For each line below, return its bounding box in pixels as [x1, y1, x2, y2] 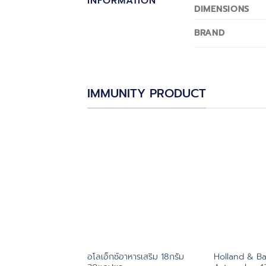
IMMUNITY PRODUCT [87, 84, 206, 103]
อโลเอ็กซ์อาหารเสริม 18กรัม [87, 250, 184, 264]
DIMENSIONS [194, 2, 250, 16]
